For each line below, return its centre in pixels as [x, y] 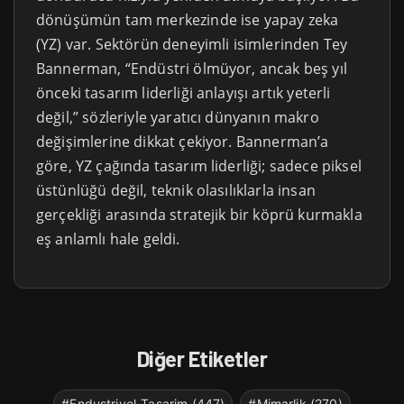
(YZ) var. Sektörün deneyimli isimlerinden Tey [192, 45]
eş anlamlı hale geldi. [108, 239]
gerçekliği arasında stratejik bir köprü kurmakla [199, 215]
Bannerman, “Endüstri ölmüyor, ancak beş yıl [192, 69]
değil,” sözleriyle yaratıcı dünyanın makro [178, 118]
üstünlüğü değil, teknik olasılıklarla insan [176, 191]
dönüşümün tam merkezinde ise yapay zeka [188, 20]
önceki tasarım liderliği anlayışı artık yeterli [184, 93]
